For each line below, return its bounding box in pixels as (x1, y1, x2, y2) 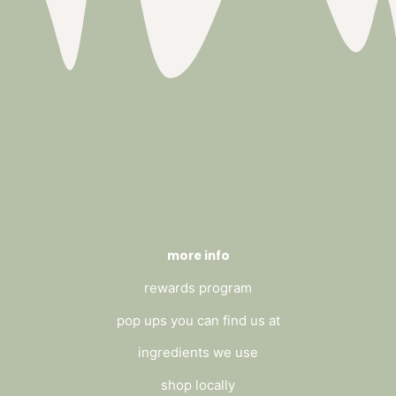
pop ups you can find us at (116, 311, 280, 329)
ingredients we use (138, 344, 258, 362)
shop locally (161, 377, 235, 394)
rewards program (144, 278, 252, 296)
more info (166, 247, 230, 264)
